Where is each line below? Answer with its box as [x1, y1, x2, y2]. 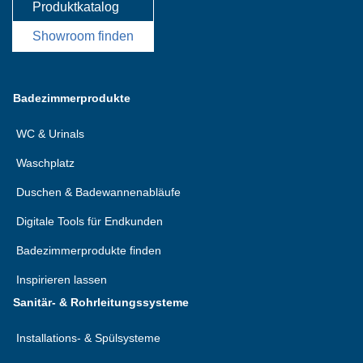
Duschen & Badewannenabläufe [16, 186, 181, 199]
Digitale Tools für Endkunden [16, 215, 163, 228]
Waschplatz [16, 156, 75, 169]
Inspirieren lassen [16, 273, 107, 286]
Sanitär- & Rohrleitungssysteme [13, 296, 189, 309]
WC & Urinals [16, 127, 84, 140]
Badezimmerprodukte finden [16, 244, 161, 257]
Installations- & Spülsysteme [16, 331, 160, 344]
